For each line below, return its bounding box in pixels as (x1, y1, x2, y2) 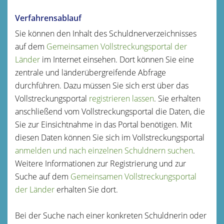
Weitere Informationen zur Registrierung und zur (15, 157, 186, 169)
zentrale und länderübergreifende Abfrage (15, 66, 166, 78)
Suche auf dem (15, 170, 70, 182)
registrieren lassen (89, 92, 154, 104)
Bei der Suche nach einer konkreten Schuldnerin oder (15, 209, 206, 221)
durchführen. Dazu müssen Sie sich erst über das (15, 79, 188, 91)
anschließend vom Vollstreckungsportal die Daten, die (15, 105, 205, 117)
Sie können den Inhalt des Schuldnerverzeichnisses (15, 27, 196, 39)
